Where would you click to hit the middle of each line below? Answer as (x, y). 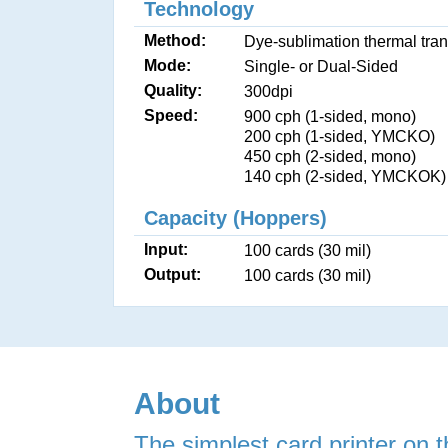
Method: (175, 40)
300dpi (269, 91)
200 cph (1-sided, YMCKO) (340, 136)
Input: (166, 249)
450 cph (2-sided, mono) (330, 156)
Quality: (173, 90)
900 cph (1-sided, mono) (330, 116)
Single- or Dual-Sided (321, 66)
